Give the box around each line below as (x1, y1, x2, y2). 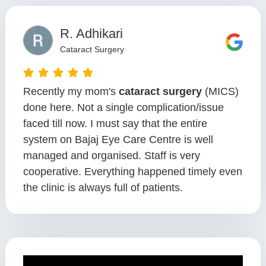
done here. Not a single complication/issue (23, 102, 224, 114)
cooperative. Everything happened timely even (23, 166, 242, 178)
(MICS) (201, 85, 239, 98)
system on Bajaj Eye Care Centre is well (23, 134, 213, 146)
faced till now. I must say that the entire (23, 118, 207, 130)
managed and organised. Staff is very (23, 150, 200, 162)
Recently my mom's (23, 85, 119, 98)
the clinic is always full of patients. (23, 182, 183, 194)
